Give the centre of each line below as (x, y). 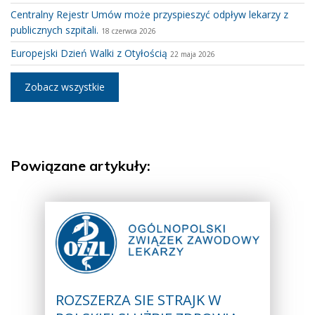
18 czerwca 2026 (129, 31)
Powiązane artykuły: (81, 165)
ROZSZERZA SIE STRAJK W (138, 300)
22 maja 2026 (193, 54)
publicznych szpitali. (54, 30)
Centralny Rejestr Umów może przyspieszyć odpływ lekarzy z (149, 14)
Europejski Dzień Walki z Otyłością (89, 53)
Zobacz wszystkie (65, 86)
